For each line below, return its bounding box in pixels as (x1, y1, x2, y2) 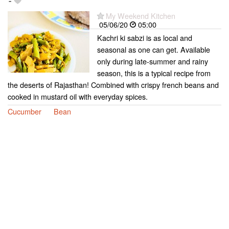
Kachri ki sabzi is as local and (97, 32, 192, 43)
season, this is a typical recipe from (97, 67, 211, 78)
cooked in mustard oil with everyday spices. (8, 90, 148, 102)
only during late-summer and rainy (97, 55, 208, 66)
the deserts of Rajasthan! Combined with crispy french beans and (8, 79, 219, 90)
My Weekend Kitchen (106, 10, 175, 21)
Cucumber (8, 105, 41, 117)
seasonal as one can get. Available (97, 43, 210, 55)
